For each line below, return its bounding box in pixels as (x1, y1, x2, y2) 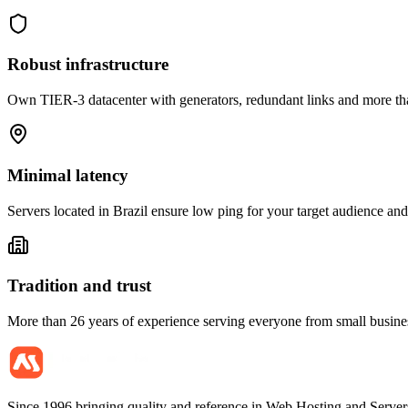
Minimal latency (7, 165, 128, 185)
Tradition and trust (7, 276, 151, 296)
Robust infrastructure (7, 55, 168, 75)
